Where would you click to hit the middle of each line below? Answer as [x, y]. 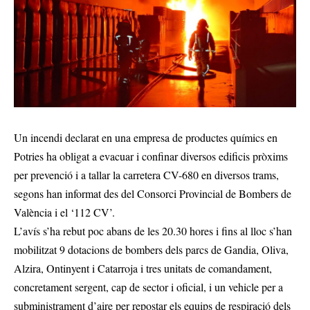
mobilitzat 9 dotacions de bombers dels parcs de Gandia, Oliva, [151, 250]
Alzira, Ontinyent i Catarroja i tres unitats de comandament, [143, 268]
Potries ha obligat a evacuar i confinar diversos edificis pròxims [151, 156]
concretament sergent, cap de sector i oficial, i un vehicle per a [148, 287]
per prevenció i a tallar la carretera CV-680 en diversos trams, [146, 175]
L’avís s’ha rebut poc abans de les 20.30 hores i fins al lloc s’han [153, 231]
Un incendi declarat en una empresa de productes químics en [146, 138]
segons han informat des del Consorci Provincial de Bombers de [153, 194]
